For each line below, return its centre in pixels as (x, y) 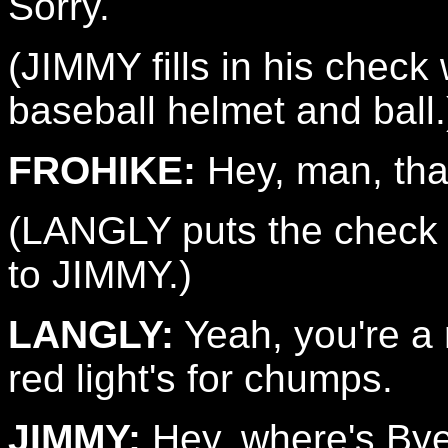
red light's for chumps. (200, 378)
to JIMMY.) (100, 274)
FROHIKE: (102, 170)
